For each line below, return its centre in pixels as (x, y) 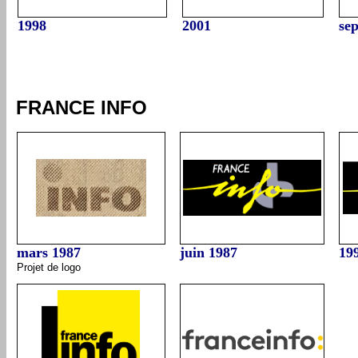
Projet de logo (49, 267)
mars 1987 (49, 253)
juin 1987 (209, 253)
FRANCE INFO (82, 107)
